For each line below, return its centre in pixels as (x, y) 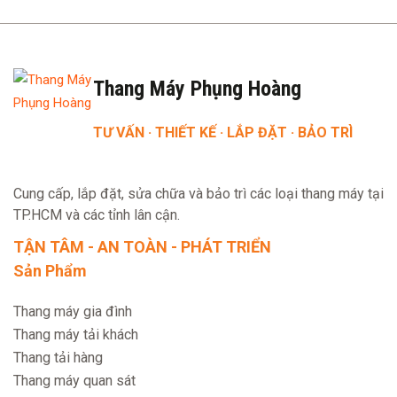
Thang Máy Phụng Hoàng (197, 89)
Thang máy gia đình (73, 311)
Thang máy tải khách (76, 335)
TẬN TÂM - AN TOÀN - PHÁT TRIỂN (142, 247)
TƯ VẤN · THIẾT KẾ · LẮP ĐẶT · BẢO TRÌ (223, 132)
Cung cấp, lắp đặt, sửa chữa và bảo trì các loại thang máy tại (198, 194)
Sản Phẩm (50, 271)
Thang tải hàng (58, 358)
